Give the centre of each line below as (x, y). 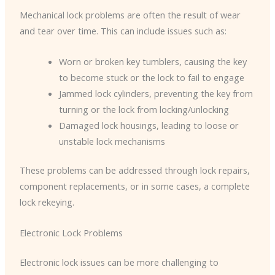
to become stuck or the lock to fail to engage (151, 77)
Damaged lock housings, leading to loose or (149, 125)
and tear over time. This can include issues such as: (123, 31)
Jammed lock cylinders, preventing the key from (156, 93)
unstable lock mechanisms (112, 141)
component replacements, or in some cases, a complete (134, 186)
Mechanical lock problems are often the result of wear (130, 15)
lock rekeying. (47, 202)
